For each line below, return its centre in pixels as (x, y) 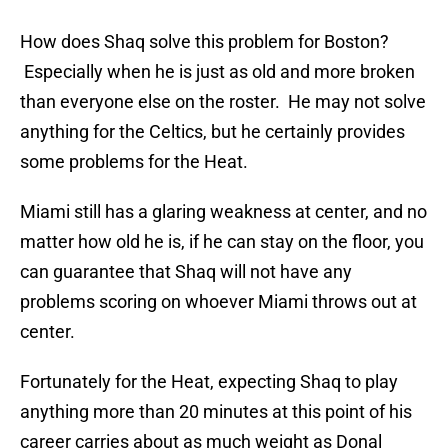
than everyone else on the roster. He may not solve (223, 102)
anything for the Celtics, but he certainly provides (212, 132)
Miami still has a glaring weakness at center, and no (223, 212)
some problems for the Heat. (134, 162)
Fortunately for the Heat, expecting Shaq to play (209, 382)
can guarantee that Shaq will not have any (186, 272)
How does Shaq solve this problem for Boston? (204, 42)
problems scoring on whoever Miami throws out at (218, 302)
